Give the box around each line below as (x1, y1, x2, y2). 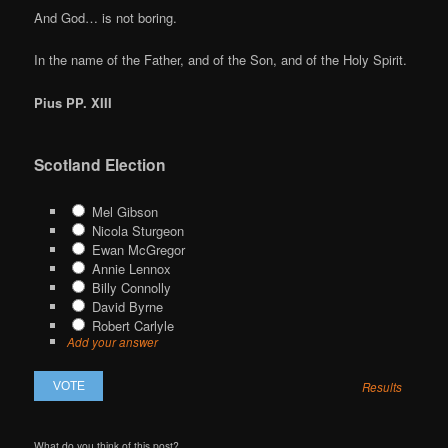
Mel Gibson (87, 201, 158, 221)
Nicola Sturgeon (87, 220, 184, 240)
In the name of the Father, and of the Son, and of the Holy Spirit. (34, 50, 408, 70)
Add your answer (66, 333, 158, 350)
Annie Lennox (87, 258, 171, 278)
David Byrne (87, 296, 163, 316)
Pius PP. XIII (34, 92, 113, 112)
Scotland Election (34, 153, 167, 177)
